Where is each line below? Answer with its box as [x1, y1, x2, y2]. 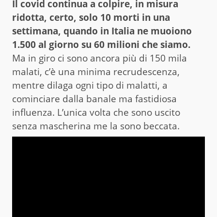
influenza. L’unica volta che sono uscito [12, 106, 180, 119]
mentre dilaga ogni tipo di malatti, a [12, 78, 168, 92]
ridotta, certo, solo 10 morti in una [12, 11, 170, 24]
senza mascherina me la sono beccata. [12, 119, 180, 132]
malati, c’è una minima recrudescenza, [12, 65, 180, 78]
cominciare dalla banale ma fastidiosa [12, 92, 177, 105]
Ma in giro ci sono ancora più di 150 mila [12, 51, 187, 64]
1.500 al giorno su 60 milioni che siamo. [12, 38, 190, 51]
